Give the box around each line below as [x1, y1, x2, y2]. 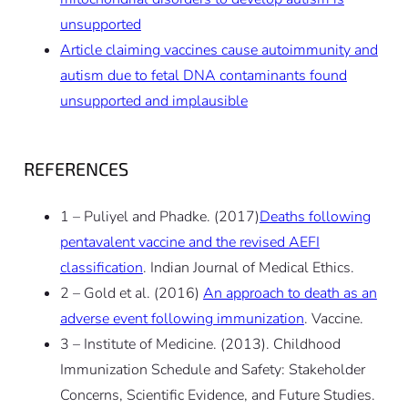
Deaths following [259, 206, 371, 227]
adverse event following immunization [59, 308, 304, 329]
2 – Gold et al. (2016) [59, 282, 203, 303]
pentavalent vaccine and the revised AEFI [59, 231, 320, 252]
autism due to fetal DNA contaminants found [59, 66, 347, 87]
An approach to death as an [202, 282, 377, 303]
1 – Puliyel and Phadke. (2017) [59, 206, 260, 227]
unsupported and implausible [59, 91, 248, 112]
